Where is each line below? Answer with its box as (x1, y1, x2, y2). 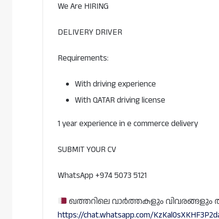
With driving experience (75, 78, 156, 90)
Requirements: (58, 52, 109, 64)
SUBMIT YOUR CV (58, 144, 116, 155)
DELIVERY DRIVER (58, 26, 122, 38)
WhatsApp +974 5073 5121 (58, 170, 147, 181)
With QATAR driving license (75, 94, 165, 106)
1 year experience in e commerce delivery (58, 118, 198, 130)
